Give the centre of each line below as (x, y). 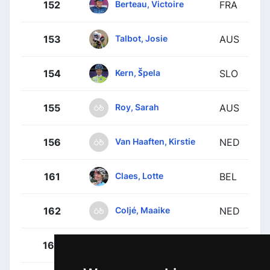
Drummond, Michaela (159, 244)
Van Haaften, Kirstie (155, 141)
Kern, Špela (138, 72)
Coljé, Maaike (143, 210)
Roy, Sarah (137, 107)
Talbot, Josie (141, 38)
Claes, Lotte (139, 175)
